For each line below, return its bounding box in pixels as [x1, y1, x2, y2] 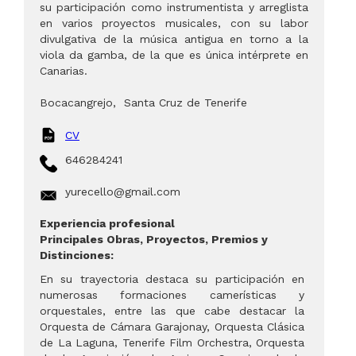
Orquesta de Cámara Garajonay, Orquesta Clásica [40, 320, 304, 334]
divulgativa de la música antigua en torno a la [40, 33, 308, 46]
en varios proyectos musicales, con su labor [40, 17, 308, 30]
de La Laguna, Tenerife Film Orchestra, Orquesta [40, 336, 304, 350]
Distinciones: [40, 249, 114, 262]
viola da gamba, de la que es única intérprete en [40, 48, 308, 62]
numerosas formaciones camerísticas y [40, 288, 304, 302]
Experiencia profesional [40, 217, 175, 230]
